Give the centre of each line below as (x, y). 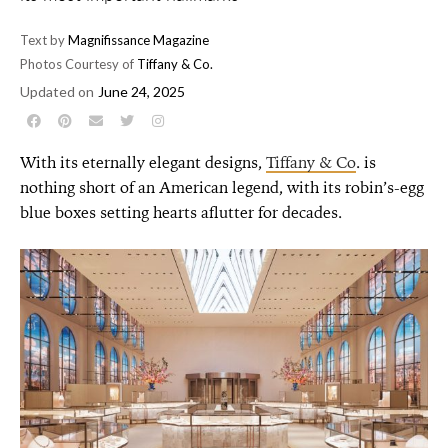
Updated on (57, 91)
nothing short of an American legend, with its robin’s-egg (222, 187)
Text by (42, 40)
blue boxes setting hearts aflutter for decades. (181, 212)
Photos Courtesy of (77, 64)
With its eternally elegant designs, (143, 162)
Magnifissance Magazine (137, 40)
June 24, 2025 (141, 91)
